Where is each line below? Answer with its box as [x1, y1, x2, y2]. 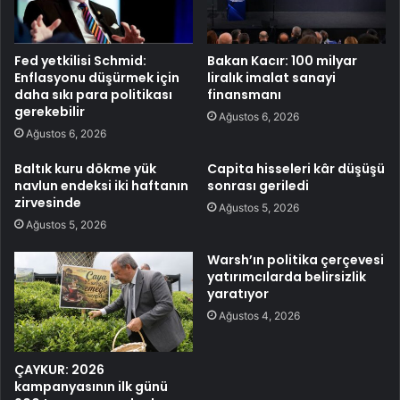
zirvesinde [14, 194, 81, 212]
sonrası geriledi [207, 177, 309, 196]
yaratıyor [207, 285, 269, 304]
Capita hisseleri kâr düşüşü [207, 160, 385, 179]
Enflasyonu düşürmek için [14, 69, 179, 87]
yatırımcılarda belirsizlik [207, 268, 366, 287]
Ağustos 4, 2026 [219, 309, 300, 323]
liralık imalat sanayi [207, 69, 336, 87]
